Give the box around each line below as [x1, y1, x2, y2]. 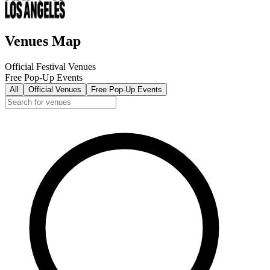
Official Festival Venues [5, 61, 96, 72]
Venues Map [5, 33, 81, 49]
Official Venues [28, 84, 81, 94]
